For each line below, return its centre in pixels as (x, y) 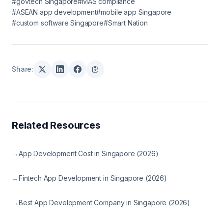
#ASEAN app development (54, 12)
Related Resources (56, 125)
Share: (23, 69)
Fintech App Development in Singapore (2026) (93, 178)
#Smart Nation (125, 23)
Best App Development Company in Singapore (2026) (104, 203)
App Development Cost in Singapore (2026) (88, 153)
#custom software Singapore (58, 23)
